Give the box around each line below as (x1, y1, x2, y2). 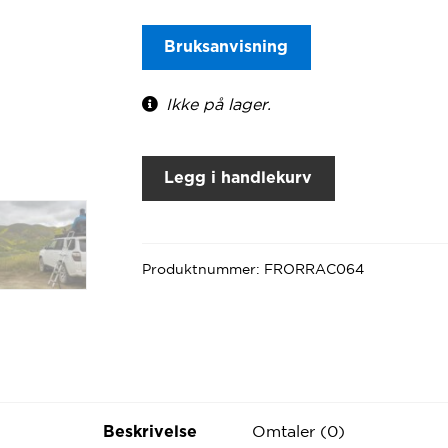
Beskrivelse (103, 423, 197, 440)
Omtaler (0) (252, 421, 345, 440)
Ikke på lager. (166, 95, 272, 114)
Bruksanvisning (164, 38, 289, 55)
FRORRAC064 (263, 260, 364, 277)
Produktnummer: (141, 260, 264, 277)
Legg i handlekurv (164, 169, 313, 186)
